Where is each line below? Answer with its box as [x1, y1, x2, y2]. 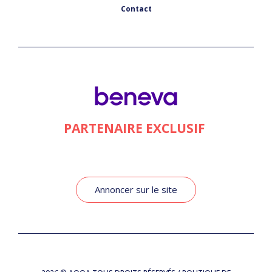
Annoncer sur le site [95, 183, 177, 196]
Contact [120, 4, 152, 15]
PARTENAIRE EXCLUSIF [64, 120, 208, 137]
